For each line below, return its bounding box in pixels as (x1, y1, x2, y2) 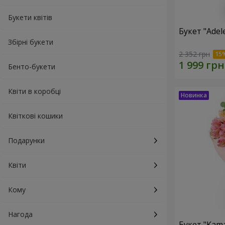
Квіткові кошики (8, 111, 63, 121)
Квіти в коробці (8, 86, 61, 96)
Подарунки (8, 136, 45, 145)
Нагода (8, 209, 33, 219)
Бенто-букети (8, 62, 55, 71)
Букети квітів (8, 13, 52, 22)
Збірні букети (8, 37, 53, 47)
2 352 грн (179, 49, 210, 59)
